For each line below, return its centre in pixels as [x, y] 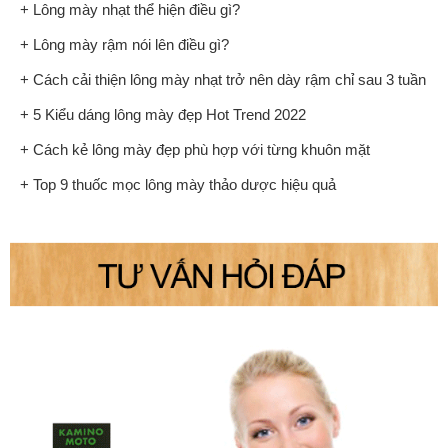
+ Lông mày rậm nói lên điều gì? [124, 45]
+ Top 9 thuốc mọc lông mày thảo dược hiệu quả [178, 185]
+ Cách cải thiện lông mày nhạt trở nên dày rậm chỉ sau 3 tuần [223, 80]
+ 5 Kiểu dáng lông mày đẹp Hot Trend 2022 [163, 115]
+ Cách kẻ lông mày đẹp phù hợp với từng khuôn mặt [195, 150]
